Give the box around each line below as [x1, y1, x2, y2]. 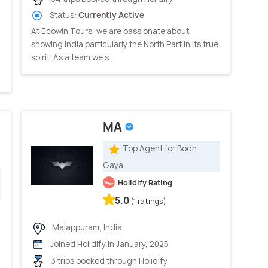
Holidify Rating [118, 177, 172, 188]
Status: [48, 9, 78, 20]
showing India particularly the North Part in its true [31, 39, 218, 50]
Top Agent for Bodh [123, 143, 197, 154]
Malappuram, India [50, 221, 122, 233]
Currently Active [78, 9, 144, 20]
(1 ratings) [131, 196, 166, 206]
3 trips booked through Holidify [49, 255, 167, 266]
